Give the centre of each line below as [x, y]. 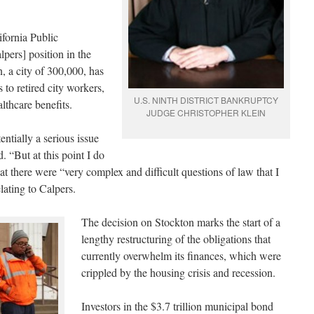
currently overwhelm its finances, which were [181, 256]
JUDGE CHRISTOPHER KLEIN [206, 113]
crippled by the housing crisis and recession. [178, 273]
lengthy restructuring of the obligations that [176, 239]
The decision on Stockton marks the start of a [181, 222]
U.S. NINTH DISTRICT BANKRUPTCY [206, 100]
